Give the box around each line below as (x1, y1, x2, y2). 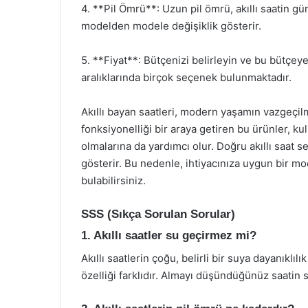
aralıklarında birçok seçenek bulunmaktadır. (81, 70, 291, 84)
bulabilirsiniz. (81, 173, 146, 187)
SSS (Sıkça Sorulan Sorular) (81, 207, 235, 221)
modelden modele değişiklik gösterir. (81, 19, 261, 32)
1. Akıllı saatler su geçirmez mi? (81, 229, 256, 242)
